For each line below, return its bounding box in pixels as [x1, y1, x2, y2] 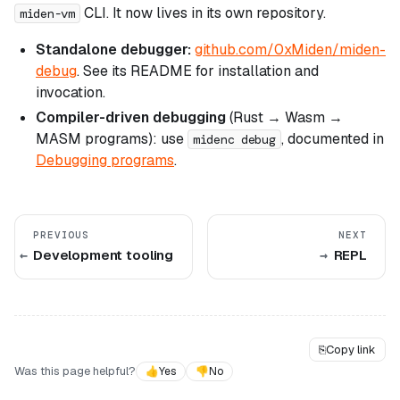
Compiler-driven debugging [36, 107, 226, 127]
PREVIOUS [33, 228, 90, 241]
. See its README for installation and [77, 61, 319, 80]
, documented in [280, 129, 384, 148]
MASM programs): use [36, 129, 187, 148]
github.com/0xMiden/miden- [195, 39, 386, 59]
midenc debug [193, 130, 276, 147]
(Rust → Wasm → [226, 107, 343, 127]
